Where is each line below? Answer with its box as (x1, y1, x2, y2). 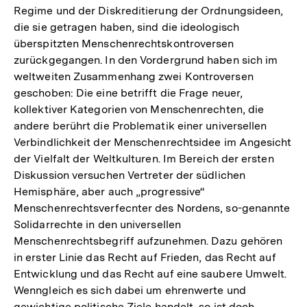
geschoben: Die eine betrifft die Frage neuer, (14, 86, 243, 99)
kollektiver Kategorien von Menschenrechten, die (14, 102, 265, 116)
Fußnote (44, 1, 87, 15)
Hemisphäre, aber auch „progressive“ (14, 184, 206, 198)
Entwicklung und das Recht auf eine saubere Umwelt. (14, 267, 287, 280)
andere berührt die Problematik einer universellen (14, 119, 267, 132)
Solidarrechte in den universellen (14, 217, 181, 231)
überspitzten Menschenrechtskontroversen (14, 36, 234, 50)
